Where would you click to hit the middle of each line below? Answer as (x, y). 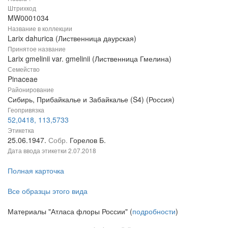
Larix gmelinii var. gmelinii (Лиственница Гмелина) (90, 58)
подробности (154, 211)
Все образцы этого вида (48, 191)
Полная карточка (36, 170)
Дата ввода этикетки (38, 150)
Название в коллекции (40, 28)
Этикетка (21, 130)
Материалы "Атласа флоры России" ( (70, 211)
